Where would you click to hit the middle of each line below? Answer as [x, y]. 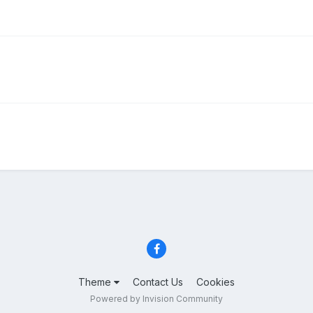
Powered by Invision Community [156, 299]
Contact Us [158, 282]
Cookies [216, 282]
